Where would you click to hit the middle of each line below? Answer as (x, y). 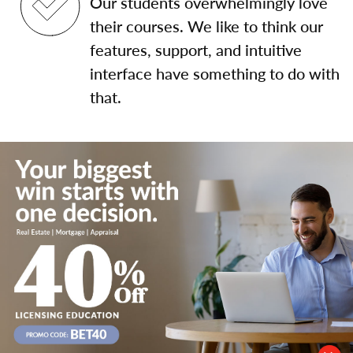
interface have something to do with (215, 73)
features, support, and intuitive (196, 50)
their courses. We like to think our (206, 26)
